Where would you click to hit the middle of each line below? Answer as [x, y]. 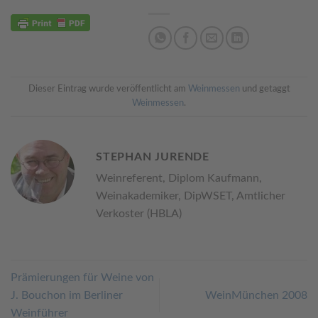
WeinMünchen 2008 [256, 295]
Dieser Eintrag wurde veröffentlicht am [108, 88]
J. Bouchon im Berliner [67, 295]
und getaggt [265, 88]
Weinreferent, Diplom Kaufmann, [179, 178]
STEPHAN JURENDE [153, 157]
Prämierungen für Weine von [82, 277]
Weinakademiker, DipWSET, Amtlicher [191, 196]
